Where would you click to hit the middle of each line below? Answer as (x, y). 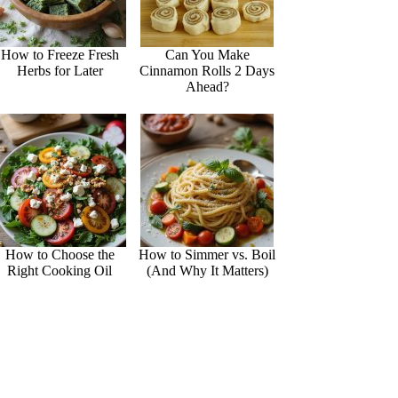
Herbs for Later (60, 71)
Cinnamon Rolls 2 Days (207, 71)
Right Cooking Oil (60, 271)
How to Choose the (60, 255)
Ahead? (207, 87)
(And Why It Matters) (207, 271)
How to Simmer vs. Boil (207, 255)
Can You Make (207, 55)
